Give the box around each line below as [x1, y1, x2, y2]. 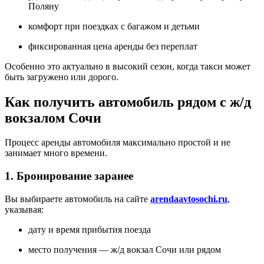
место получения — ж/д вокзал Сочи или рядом [28, 244, 221, 255]
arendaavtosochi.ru [150, 193, 227, 204]
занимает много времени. [5, 148, 107, 159]
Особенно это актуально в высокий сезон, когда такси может [5, 61, 250, 71]
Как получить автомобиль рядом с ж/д [5, 94, 251, 110]
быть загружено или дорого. [5, 71, 118, 82]
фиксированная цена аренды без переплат [28, 41, 197, 51]
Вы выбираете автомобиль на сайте [5, 193, 150, 204]
